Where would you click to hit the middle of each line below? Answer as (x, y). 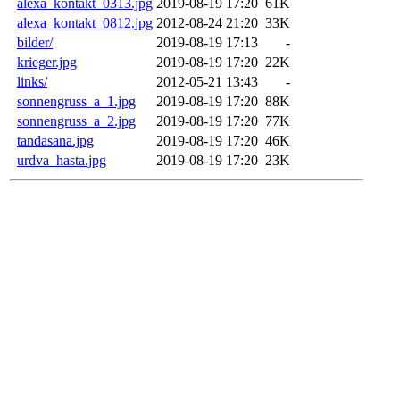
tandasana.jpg (55, 141)
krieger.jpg (47, 62)
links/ (32, 82)
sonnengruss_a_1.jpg (76, 102)
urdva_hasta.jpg (62, 161)
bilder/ (35, 43)
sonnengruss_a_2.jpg (76, 121)
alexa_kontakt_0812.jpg (85, 23)
